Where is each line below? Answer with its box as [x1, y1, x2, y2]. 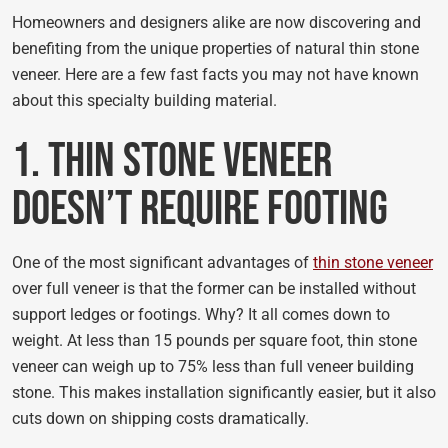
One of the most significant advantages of [12, 253, 313, 272]
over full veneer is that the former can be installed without [12, 279, 416, 298]
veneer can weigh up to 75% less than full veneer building [12, 357, 414, 376]
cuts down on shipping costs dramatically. [12, 409, 313, 428]
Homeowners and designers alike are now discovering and [12, 13, 421, 32]
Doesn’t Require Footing [12, 181, 388, 238]
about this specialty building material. [12, 91, 277, 110]
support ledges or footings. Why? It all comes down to [12, 305, 390, 324]
